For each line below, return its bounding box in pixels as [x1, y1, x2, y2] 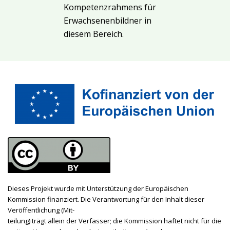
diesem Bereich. [64, 28, 124, 40]
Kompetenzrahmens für [64, 2, 156, 13]
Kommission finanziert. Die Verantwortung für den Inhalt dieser [8, 194, 204, 204]
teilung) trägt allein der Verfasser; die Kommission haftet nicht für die [8, 216, 221, 225]
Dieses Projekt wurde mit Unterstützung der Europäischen [8, 183, 188, 193]
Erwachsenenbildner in [64, 15, 151, 27]
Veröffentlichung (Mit [8, 205, 72, 215]
